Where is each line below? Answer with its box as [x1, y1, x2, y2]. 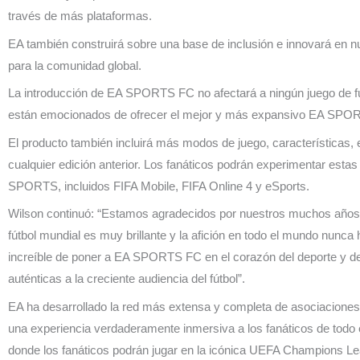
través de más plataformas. [8, 9, 152, 23]
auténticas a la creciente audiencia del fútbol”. [8, 272, 245, 286]
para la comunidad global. [8, 58, 141, 72]
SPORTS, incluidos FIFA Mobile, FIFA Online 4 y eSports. [8, 178, 309, 193]
